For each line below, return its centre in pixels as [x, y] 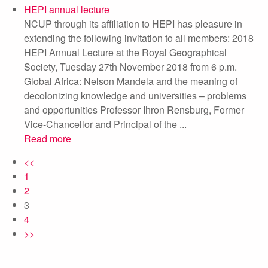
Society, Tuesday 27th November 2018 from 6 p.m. [130, 67]
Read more [48, 138]
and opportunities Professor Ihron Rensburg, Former [134, 110]
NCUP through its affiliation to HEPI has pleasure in [133, 24]
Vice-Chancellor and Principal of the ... [105, 124]
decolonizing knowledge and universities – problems [135, 95]
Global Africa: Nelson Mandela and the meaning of [131, 81]
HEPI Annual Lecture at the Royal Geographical [125, 52]
